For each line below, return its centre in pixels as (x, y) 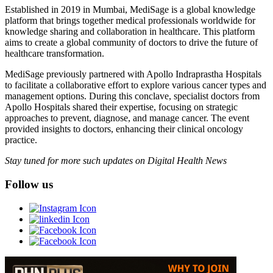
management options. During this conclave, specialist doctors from (132, 96)
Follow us (29, 184)
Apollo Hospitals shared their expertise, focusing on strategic (121, 107)
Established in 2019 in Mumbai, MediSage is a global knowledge (130, 10)
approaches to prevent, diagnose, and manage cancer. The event (127, 118)
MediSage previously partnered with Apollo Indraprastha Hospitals (133, 74)
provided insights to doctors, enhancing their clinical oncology (124, 129)
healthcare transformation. (55, 54)
